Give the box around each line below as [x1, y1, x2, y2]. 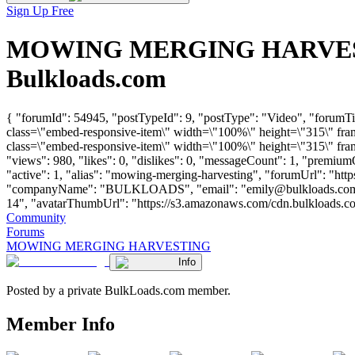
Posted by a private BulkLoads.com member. [6, 283, 231, 297]
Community [6, 210, 66, 224]
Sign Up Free [6, 4, 74, 17]
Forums [6, 224, 44, 239]
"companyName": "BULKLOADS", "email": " [6, 181, 246, 196]
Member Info [6, 313, 115, 334]
